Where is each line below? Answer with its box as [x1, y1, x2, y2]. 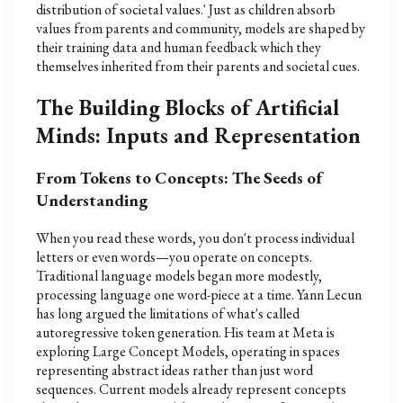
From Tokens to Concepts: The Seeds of [36, 166, 322, 190]
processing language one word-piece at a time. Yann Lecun [36, 285, 362, 305]
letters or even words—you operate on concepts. [36, 247, 312, 267]
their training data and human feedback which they [36, 37, 321, 57]
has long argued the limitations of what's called [36, 304, 300, 324]
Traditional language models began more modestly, [36, 266, 322, 286]
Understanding [36, 189, 148, 212]
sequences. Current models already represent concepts [36, 380, 346, 399]
